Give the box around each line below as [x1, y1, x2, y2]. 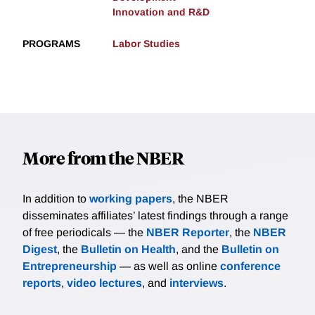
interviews [169, 277, 224, 290]
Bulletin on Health [81, 243, 176, 256]
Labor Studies [112, 38, 180, 50]
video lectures [67, 277, 142, 290]
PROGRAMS [22, 38, 80, 50]
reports [22, 277, 61, 290]
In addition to [22, 193, 89, 205]
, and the [176, 243, 221, 256]
